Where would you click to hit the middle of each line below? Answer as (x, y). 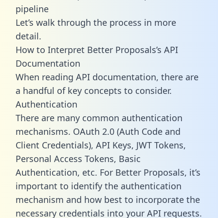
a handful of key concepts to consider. (94, 90)
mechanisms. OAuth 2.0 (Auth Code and (98, 131)
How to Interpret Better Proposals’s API (97, 49)
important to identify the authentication (99, 186)
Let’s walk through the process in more (96, 22)
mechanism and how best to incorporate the (108, 199)
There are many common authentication (99, 118)
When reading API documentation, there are (107, 77)
